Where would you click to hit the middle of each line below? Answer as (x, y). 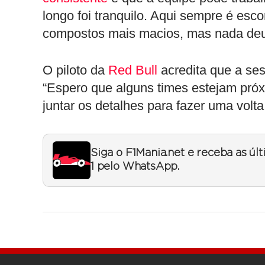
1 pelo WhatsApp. (135, 167)
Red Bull (133, 70)
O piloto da (75, 70)
